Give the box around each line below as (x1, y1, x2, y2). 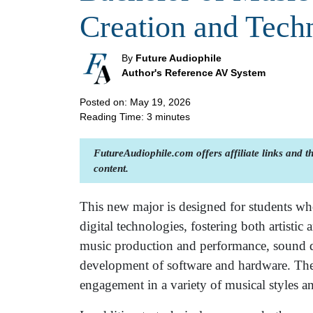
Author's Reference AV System (122, 67, 265, 79)
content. (94, 162, 129, 175)
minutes (155, 111, 190, 123)
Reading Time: (80, 111, 147, 123)
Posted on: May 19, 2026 (80, 96, 191, 108)
